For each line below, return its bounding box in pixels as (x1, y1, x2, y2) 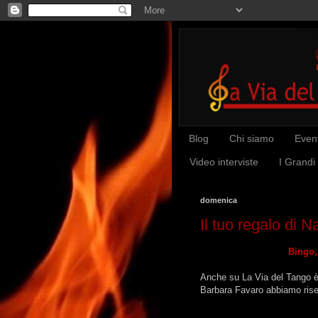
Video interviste (190, 156, 258, 168)
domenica (200, 195, 237, 204)
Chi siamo (229, 133, 274, 145)
